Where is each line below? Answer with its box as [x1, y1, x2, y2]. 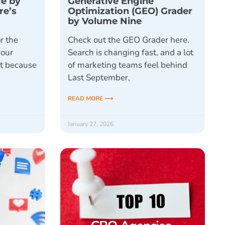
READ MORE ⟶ [67, 94, 113, 102]
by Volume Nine [67, 15, 142, 27]
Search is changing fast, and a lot [67, 46, 193, 58]
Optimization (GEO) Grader [67, 5, 192, 17]
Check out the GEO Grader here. [67, 34, 189, 46]
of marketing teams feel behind [67, 59, 187, 71]
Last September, [67, 71, 130, 83]
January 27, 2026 [67, 120, 114, 128]
